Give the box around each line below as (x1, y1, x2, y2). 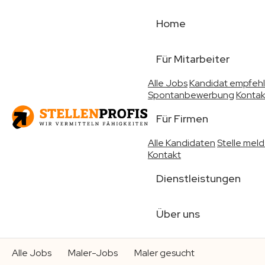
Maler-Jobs (68, 247, 118, 259)
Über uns (156, 207, 200, 221)
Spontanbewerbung (147, 89, 234, 101)
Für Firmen (156, 112, 208, 125)
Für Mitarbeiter (156, 52, 230, 66)
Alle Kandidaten (147, 137, 215, 149)
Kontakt (147, 148, 181, 161)
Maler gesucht (134, 247, 195, 259)
